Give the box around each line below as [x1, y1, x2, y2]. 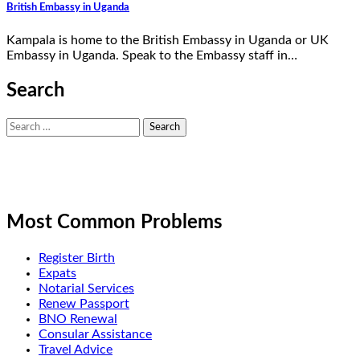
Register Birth [39, 252, 115, 265]
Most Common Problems [6, 213, 223, 233]
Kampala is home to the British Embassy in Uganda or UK [6, 33, 329, 47]
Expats [39, 267, 76, 280]
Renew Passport [39, 297, 129, 311]
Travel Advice [39, 343, 112, 357]
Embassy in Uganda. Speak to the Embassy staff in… [6, 48, 297, 62]
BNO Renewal [39, 313, 117, 326]
